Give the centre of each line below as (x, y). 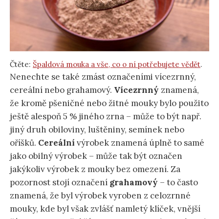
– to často (178, 183)
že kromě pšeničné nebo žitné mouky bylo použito (109, 103)
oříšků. (24, 143)
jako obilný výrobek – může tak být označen (96, 156)
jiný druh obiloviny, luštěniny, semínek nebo (97, 130)
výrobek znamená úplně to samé (140, 143)
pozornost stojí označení (60, 183)
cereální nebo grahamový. (62, 90)
